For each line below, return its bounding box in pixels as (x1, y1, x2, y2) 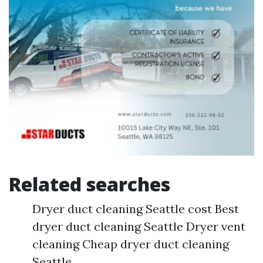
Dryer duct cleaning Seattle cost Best (32, 201, 239, 217)
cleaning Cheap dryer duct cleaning (32, 237, 229, 252)
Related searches (9, 171, 170, 197)
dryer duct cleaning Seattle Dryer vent (32, 219, 245, 234)
